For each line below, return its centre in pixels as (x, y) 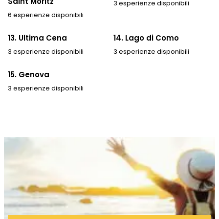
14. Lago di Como (146, 38)
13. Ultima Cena (37, 38)
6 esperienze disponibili (46, 15)
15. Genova (29, 74)
